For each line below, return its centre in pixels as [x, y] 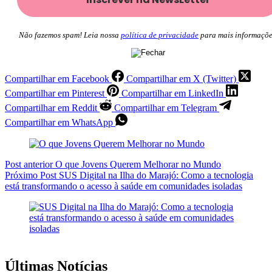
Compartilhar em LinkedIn [172, 93]
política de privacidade [160, 35]
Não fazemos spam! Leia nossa [70, 35]
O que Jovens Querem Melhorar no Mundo [138, 165]
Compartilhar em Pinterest [55, 93]
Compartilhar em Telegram [165, 108]
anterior [38, 165]
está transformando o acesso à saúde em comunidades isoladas [124, 186]
